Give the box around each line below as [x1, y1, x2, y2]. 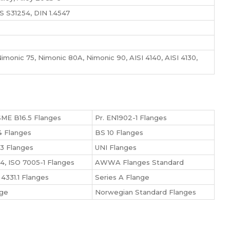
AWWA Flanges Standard [95, 158, 184, 166]
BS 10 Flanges [95, 128, 143, 137]
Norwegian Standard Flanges [95, 188, 196, 196]
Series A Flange [95, 173, 149, 181]
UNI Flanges [95, 143, 137, 151]
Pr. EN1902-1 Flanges [95, 113, 167, 122]
